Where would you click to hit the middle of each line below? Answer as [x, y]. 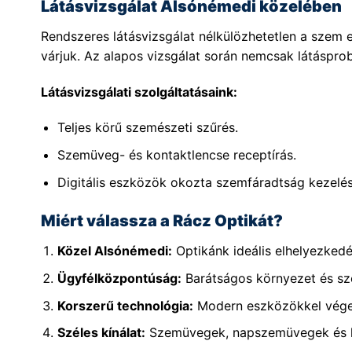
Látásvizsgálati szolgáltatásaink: [139, 92]
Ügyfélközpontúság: [119, 278]
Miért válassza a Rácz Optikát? [162, 221]
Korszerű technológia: [125, 305]
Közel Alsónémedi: [114, 251]
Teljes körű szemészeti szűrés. [147, 128]
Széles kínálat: [101, 333]
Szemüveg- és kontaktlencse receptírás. [176, 154]
